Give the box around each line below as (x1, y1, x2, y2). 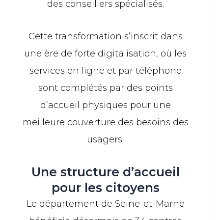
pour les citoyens (51, 180, 160, 195)
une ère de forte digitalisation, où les (24, 48, 187, 59)
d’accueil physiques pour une (40, 100, 171, 111)
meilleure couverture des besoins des (22, 117, 189, 128)
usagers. (87, 134, 124, 145)
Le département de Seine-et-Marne (26, 198, 185, 209)
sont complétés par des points (38, 82, 173, 94)
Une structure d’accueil (31, 164, 180, 179)
